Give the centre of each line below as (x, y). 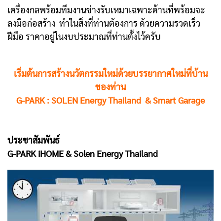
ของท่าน (110, 87)
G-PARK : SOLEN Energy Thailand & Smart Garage (110, 100)
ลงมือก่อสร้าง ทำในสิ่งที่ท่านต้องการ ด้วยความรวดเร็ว (104, 23)
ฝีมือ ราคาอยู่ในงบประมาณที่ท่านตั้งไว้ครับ (84, 37)
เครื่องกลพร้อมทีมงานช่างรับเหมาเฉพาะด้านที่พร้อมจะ (106, 10)
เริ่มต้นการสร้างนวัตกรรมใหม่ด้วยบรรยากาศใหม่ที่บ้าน (110, 74)
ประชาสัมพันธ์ (34, 140)
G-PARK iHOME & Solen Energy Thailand (83, 153)
